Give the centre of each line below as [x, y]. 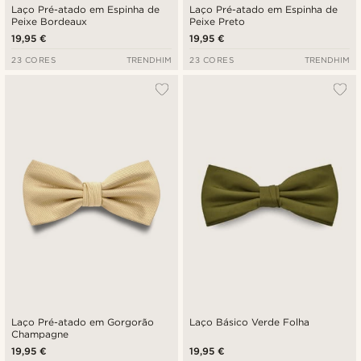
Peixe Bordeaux [50, 22]
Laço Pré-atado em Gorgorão [83, 322]
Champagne [40, 334]
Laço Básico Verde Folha [250, 322]
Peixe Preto [218, 22]
